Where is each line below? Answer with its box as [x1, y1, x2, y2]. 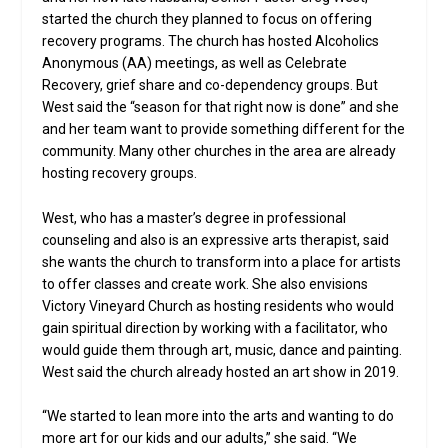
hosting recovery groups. [42, 165, 198, 182]
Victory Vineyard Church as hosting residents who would [42, 297, 395, 314]
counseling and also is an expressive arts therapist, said [42, 231, 390, 248]
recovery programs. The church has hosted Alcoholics [42, 33, 380, 50]
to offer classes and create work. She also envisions [42, 275, 369, 292]
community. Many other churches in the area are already [42, 143, 397, 160]
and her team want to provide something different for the [42, 121, 406, 138]
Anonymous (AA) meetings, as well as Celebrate [42, 55, 348, 72]
